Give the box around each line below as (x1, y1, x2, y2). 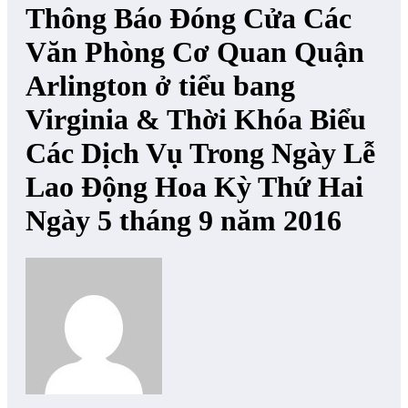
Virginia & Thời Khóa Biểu (25, 103, 366, 137)
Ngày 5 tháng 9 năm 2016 (25, 204, 342, 238)
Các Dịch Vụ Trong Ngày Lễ (25, 137, 375, 170)
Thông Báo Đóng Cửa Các (25, 2, 352, 36)
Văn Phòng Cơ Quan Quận (25, 36, 364, 69)
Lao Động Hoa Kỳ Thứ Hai (25, 170, 363, 204)
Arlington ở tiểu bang (25, 69, 295, 103)
